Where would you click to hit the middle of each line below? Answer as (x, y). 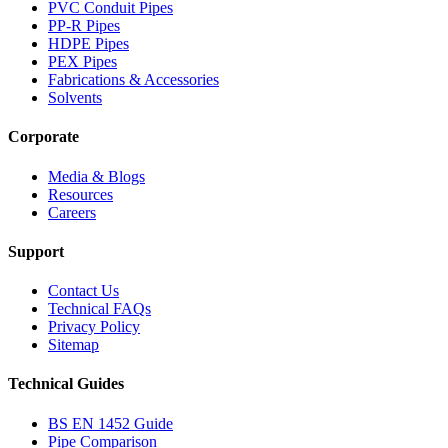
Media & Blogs (96, 176)
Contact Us (83, 291)
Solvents (75, 98)
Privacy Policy (94, 327)
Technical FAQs (99, 309)
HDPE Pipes (88, 44)
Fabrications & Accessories (133, 80)
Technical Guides (66, 384)
